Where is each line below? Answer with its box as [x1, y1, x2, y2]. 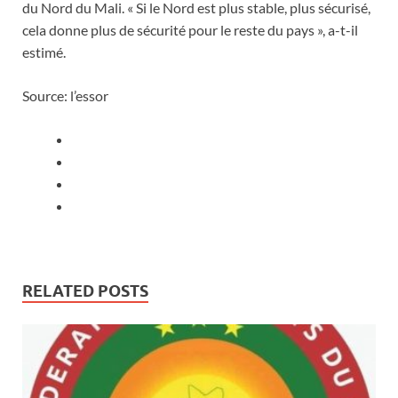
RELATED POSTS [22, 282, 148, 301]
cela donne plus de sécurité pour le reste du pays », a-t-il [22, 21, 358, 39]
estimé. [22, 44, 66, 61]
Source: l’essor [22, 87, 108, 105]
